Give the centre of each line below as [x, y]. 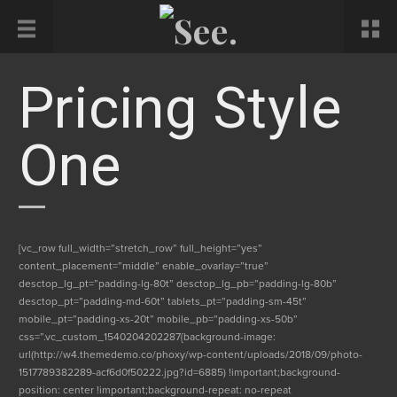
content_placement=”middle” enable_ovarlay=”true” [143, 266]
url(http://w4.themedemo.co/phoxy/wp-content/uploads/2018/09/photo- [190, 354]
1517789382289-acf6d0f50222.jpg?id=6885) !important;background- [179, 372]
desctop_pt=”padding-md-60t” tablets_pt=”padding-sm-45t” [162, 301]
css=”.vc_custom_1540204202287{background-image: [147, 337]
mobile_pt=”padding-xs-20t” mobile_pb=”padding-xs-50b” [158, 319]
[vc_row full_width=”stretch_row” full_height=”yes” [140, 248]
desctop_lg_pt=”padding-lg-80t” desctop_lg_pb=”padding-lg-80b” [177, 284]
